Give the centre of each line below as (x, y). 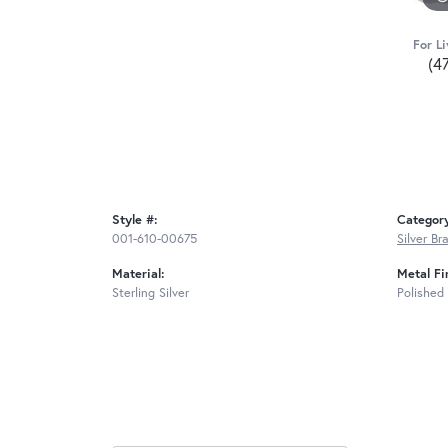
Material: (138, 274)
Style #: (135, 220)
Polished (420, 293)
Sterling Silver (150, 293)
